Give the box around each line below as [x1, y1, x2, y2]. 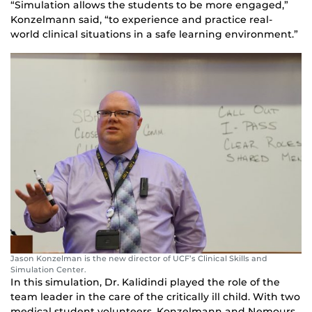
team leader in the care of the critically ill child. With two [10, 290, 300, 304]
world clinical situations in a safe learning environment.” [10, 28, 298, 41]
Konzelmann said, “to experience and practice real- [10, 13, 273, 26]
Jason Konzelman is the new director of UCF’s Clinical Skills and [10, 253, 267, 264]
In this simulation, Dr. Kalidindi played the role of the [10, 276, 280, 289]
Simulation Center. [10, 265, 86, 275]
